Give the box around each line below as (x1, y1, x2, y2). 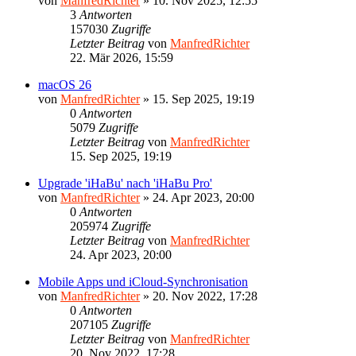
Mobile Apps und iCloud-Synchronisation (38, 274, 248, 288)
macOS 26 (38, 77, 91, 91)
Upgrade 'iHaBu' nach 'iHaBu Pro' (38, 176, 212, 190)
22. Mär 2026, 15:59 (70, 50, 173, 64)
